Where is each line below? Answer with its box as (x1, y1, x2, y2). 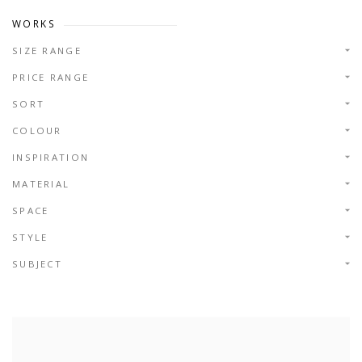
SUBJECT (12, 258, 62, 271)
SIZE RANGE (12, 44, 82, 57)
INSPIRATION (12, 151, 90, 164)
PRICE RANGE (12, 71, 90, 84)
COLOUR (12, 124, 62, 137)
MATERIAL (12, 178, 70, 191)
